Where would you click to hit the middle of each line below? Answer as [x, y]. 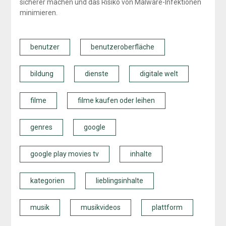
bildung [42, 74]
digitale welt [159, 74]
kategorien [47, 181]
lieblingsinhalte [119, 181]
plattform [167, 208]
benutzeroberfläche [122, 47]
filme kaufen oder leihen [116, 101]
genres [41, 127]
